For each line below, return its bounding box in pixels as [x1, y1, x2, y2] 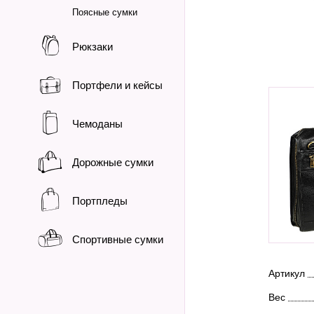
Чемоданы [72, 118, 123, 130]
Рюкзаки [72, 41, 113, 53]
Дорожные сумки [72, 156, 153, 168]
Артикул [268, 267, 305, 279]
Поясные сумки [72, 7, 137, 18]
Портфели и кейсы [72, 79, 163, 91]
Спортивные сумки [72, 233, 163, 245]
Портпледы [72, 195, 128, 207]
